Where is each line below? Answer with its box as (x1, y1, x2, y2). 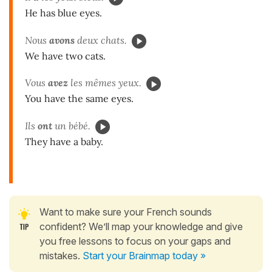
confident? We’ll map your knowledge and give (39, 220, 243, 233)
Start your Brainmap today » (83, 249, 206, 262)
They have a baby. (25, 135, 103, 148)
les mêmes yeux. (68, 76, 141, 89)
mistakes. (39, 249, 83, 262)
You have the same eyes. (25, 92, 134, 105)
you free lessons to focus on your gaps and (39, 234, 231, 247)
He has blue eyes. (25, 6, 102, 19)
